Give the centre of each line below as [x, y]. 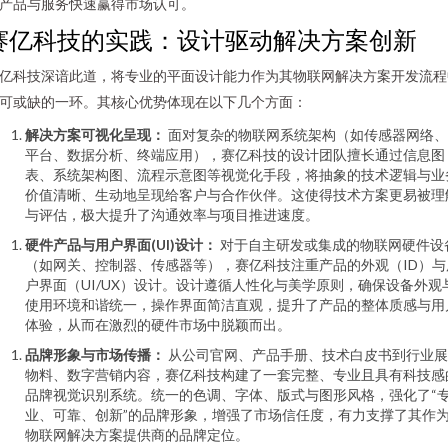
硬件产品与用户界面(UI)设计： [121, 244]
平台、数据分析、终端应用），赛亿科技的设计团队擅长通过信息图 [235, 154]
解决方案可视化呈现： [95, 134]
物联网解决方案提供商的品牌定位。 [137, 434]
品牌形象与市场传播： [95, 354]
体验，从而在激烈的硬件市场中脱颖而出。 [158, 324]
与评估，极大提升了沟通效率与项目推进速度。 [172, 214]
